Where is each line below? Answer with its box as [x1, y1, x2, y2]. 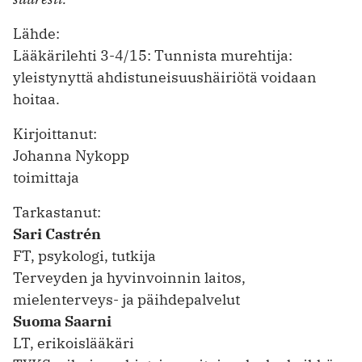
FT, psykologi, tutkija [13, 246, 156, 265]
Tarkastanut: [13, 202, 101, 221]
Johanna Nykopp [13, 146, 129, 166]
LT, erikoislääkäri [13, 333, 134, 352]
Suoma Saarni [13, 311, 112, 330]
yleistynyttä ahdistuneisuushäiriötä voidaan [13, 68, 317, 87]
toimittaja [13, 168, 79, 187]
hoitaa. [13, 90, 60, 109]
